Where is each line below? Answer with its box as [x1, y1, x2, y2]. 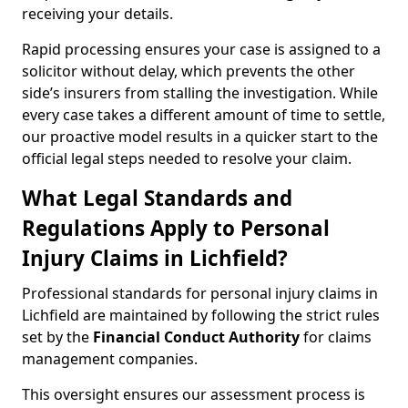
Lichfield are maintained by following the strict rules [22, 305, 380, 325]
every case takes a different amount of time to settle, [22, 105, 385, 125]
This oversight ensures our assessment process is [22, 384, 365, 404]
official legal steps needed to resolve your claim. [22, 148, 352, 168]
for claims [300, 327, 372, 347]
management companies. [22, 349, 198, 369]
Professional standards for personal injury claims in [22, 283, 378, 303]
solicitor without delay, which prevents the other [22, 61, 355, 81]
